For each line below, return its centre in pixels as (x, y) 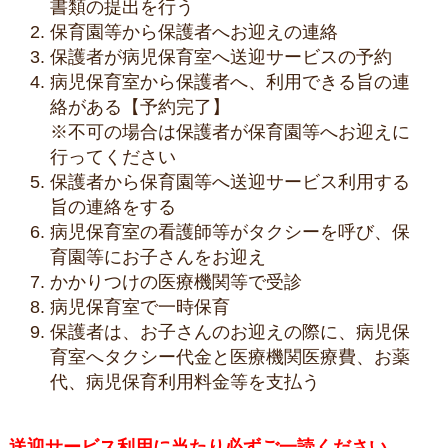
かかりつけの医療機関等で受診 (176, 281)
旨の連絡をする (113, 206)
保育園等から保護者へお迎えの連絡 (194, 31)
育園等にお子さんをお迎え (158, 256)
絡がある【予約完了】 (140, 106)
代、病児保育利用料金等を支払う (185, 381)
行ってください (113, 156)
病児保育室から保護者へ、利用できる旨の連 (230, 81)
